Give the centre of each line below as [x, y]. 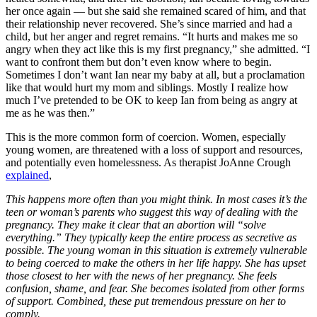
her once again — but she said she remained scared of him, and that [156, 11]
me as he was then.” [50, 113]
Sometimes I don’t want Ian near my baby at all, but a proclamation [155, 74]
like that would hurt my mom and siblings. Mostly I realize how [147, 87]
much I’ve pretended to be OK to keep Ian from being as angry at [151, 100]
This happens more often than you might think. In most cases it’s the [156, 199]
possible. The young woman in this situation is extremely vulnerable [156, 250]
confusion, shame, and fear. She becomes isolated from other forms [155, 288]
